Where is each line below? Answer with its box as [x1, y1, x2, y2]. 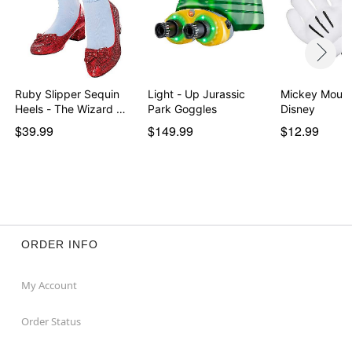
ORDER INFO [20, 237, 98, 251]
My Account [20, 277, 77, 292]
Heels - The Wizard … [15, 101, 126, 115]
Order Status [20, 313, 81, 328]
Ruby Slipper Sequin [15, 86, 120, 101]
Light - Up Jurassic [147, 86, 245, 101]
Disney [280, 101, 315, 115]
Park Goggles [147, 101, 217, 115]
